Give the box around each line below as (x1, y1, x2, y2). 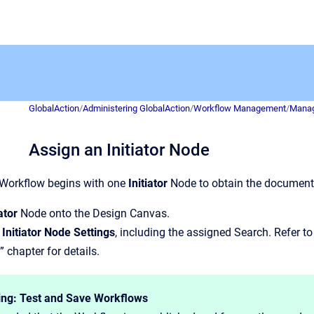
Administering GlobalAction (83, 103, 190, 114)
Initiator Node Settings (2, 226, 115, 239)
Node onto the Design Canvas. (20, 207, 170, 220)
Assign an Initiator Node (29, 140, 210, 160)
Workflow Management (193, 103, 286, 114)
